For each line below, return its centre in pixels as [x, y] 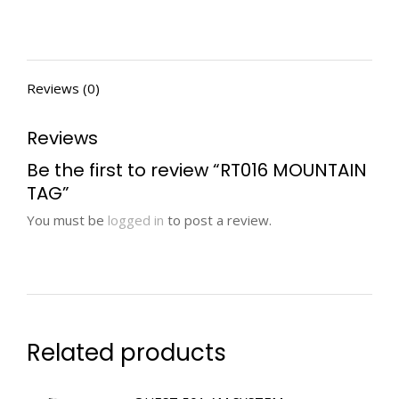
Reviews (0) [63, 88]
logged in [136, 220]
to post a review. [218, 220]
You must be [67, 220]
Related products [126, 353]
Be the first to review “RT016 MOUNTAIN [197, 170]
